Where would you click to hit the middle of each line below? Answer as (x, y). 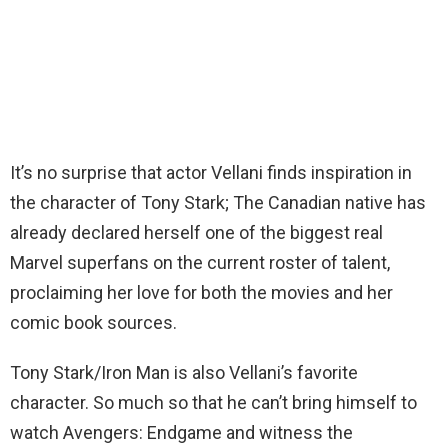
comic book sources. (93, 322)
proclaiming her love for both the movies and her (201, 292)
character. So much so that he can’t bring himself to (213, 402)
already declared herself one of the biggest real (196, 232)
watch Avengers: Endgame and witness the (181, 432)
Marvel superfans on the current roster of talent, (200, 262)
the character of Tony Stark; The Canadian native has (218, 202)
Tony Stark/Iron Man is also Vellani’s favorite (184, 372)
